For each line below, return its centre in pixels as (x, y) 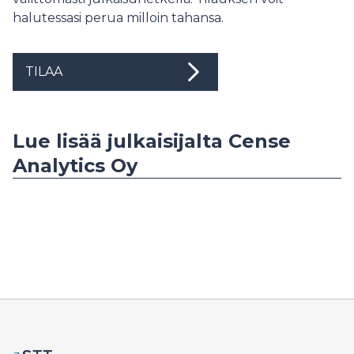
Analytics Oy (75, 165)
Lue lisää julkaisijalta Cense (152, 141)
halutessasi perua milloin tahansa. (118, 17)
